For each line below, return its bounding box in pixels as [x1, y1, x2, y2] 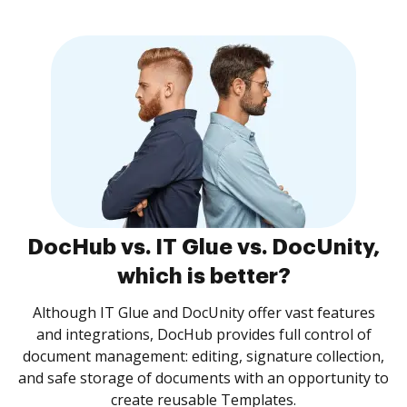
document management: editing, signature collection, [23, 346, 384, 366]
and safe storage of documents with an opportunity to [18, 368, 389, 388]
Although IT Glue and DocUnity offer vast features [32, 303, 375, 323]
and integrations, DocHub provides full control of [35, 324, 372, 344]
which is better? [116, 265, 291, 287]
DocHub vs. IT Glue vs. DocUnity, [27, 236, 380, 258]
